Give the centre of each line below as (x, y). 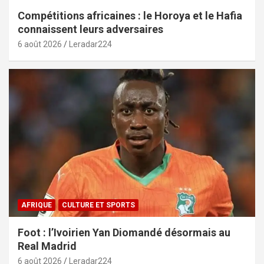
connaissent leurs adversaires (90, 29)
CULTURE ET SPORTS (98, 205)
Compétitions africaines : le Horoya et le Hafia (130, 16)
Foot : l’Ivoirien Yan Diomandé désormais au (124, 233)
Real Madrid (47, 246)
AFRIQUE (37, 205)
